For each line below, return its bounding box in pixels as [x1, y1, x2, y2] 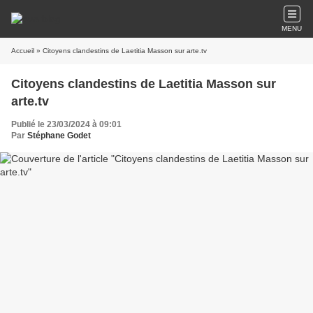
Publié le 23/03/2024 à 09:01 [11, 119, 122, 129]
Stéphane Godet [27, 131, 91, 140]
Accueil [11, 47, 34, 54]
